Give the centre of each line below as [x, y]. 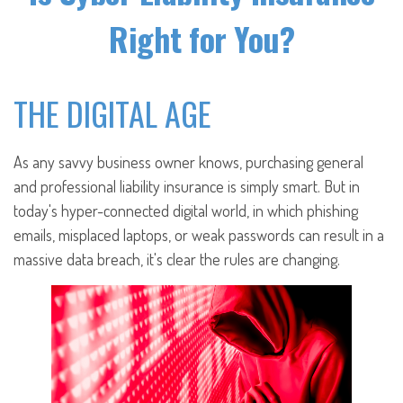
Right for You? [201, 38]
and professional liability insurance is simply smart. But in [187, 186]
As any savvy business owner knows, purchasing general [188, 162]
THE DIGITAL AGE [112, 113]
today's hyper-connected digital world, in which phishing [186, 210]
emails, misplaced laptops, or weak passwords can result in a [199, 235]
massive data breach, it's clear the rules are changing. [177, 259]
